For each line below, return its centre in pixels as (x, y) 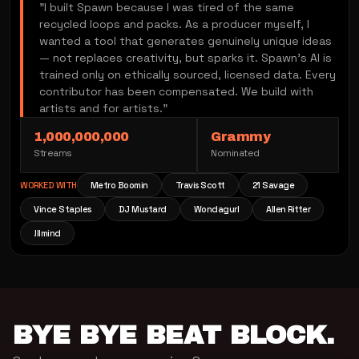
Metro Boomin (119, 185)
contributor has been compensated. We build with (176, 91)
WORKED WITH (48, 185)
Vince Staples (63, 209)
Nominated (235, 153)
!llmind (47, 233)
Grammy (241, 136)
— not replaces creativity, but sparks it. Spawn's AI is (186, 57)
